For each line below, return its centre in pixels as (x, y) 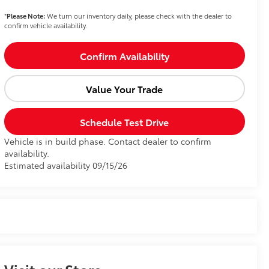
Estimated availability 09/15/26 (65, 165)
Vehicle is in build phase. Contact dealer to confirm (107, 141)
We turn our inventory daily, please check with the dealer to (138, 16)
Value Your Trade (125, 89)
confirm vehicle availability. (45, 26)
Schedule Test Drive (125, 122)
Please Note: (26, 16)
